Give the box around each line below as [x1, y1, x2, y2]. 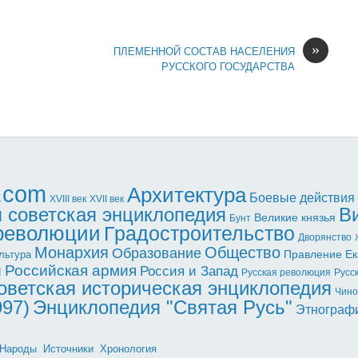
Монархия [34, 243, 109, 261]
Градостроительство [104, 221, 295, 245]
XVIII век [50, 193, 86, 204]
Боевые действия [249, 189, 355, 205]
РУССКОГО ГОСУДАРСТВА [161, 61, 295, 74]
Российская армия [5, 261, 137, 279]
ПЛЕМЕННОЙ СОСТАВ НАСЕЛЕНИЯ [113, 46, 295, 58]
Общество [205, 243, 280, 261]
